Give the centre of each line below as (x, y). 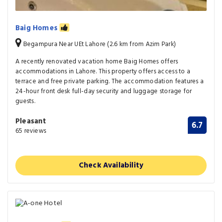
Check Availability (111, 166)
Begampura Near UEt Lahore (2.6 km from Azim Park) (99, 44)
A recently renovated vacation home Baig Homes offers (97, 62)
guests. (25, 101)
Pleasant (31, 121)
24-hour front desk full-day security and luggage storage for (104, 91)
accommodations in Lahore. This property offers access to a (103, 72)
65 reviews (31, 131)
